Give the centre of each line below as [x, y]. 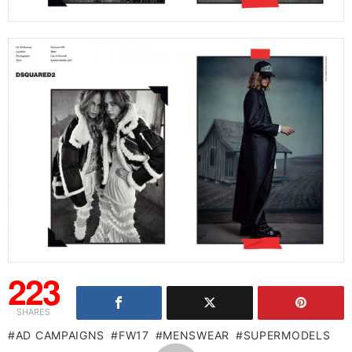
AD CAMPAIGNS [60, 335]
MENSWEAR [196, 335]
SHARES [34, 312]
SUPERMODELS [287, 335]
